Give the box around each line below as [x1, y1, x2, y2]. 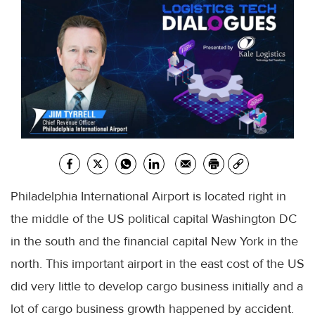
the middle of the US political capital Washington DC [11, 211, 297, 227]
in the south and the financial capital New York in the [11, 233, 298, 250]
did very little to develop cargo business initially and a [11, 278, 303, 295]
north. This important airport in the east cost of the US [11, 256, 304, 272]
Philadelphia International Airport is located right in [11, 188, 286, 205]
